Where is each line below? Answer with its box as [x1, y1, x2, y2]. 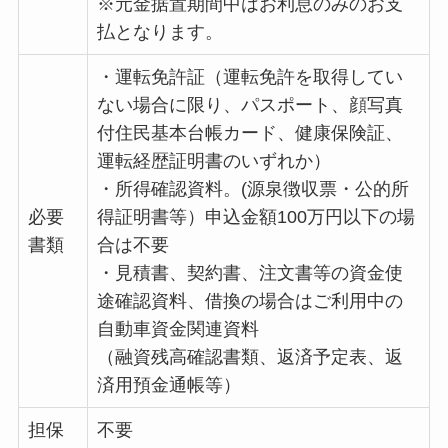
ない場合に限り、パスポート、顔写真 [96, 94, 403, 115]
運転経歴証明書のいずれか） [96, 150, 331, 171]
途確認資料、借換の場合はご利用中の [96, 290, 403, 311]
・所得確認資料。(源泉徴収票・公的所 [96, 178, 409, 199]
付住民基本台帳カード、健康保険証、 [96, 122, 403, 143]
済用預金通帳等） [96, 374, 241, 395]
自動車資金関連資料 [96, 318, 259, 339]
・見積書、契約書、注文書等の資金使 [96, 262, 403, 283]
